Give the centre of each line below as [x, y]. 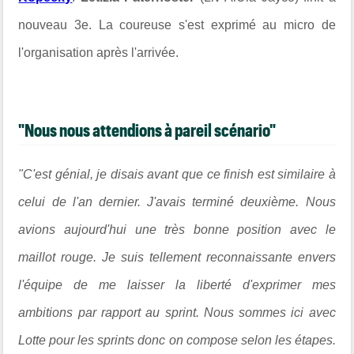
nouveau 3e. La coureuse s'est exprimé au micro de [177, 25]
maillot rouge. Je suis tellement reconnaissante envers [177, 257]
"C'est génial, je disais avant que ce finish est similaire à [177, 174]
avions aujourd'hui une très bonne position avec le [177, 229]
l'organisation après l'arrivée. [99, 53]
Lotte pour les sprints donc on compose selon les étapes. [177, 340]
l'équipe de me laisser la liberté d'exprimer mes [177, 284]
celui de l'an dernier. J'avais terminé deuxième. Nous [177, 201]
